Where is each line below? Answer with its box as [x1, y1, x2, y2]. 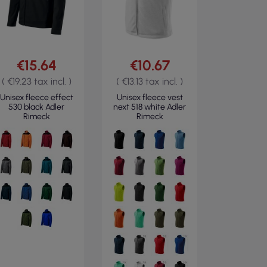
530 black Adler [8, 102, 64, 112]
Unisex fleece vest [116, 92, 183, 103]
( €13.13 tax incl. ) [116, 76, 183, 87]
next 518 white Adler [113, 102, 186, 112]
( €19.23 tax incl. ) [1, 76, 72, 87]
